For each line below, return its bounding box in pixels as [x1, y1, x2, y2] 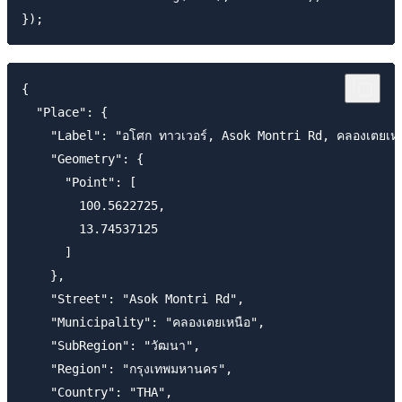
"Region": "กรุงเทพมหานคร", [22, 362, 232, 377]
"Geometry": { [22, 152, 144, 167]
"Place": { [22, 105, 108, 120]
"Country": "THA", [22, 385, 172, 400]
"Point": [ [22, 175, 136, 190]
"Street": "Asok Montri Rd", [22, 292, 244, 307]
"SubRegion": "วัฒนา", [22, 338, 200, 354]
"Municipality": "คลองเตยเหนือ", [22, 315, 265, 330]
